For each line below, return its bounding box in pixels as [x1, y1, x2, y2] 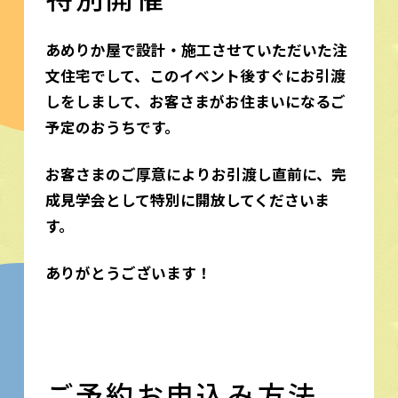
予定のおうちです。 [44, 115, 179, 138]
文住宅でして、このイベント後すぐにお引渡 [44, 64, 346, 86]
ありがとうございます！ [44, 261, 211, 283]
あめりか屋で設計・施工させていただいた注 [44, 38, 347, 60]
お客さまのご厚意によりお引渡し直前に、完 [44, 163, 346, 185]
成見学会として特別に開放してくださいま [44, 188, 330, 211]
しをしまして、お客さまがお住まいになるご [44, 90, 346, 112]
